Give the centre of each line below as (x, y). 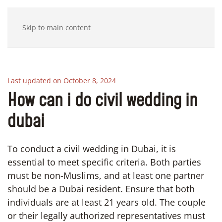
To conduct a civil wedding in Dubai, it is (92, 149)
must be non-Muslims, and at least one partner (106, 175)
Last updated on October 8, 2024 (62, 81)
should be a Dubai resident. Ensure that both (101, 189)
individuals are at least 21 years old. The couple (107, 202)
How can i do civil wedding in (103, 101)
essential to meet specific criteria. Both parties (104, 162)
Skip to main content (56, 28)
